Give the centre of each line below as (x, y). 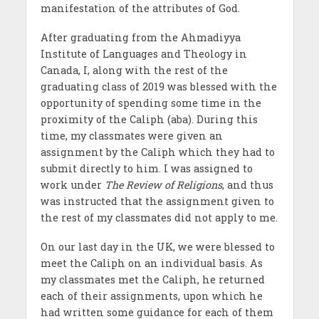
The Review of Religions (163, 185)
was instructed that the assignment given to (157, 202)
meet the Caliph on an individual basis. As (151, 263)
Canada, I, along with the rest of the (134, 70)
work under (72, 185)
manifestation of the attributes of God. (140, 9)
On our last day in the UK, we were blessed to (157, 247)
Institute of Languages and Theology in (143, 54)
